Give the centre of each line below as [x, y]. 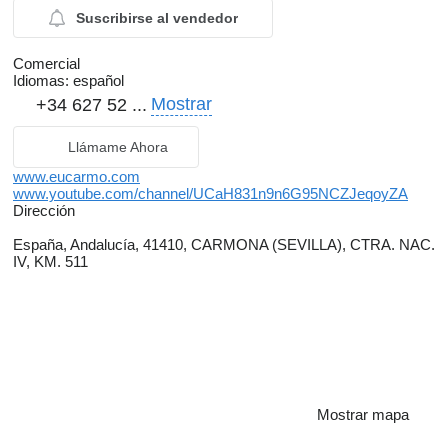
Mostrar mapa [363, 415]
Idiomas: [41, 81]
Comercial [46, 64]
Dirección [44, 211]
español [96, 81]
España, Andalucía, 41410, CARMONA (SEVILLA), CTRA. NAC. [224, 245]
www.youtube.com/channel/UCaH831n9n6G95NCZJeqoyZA [210, 194]
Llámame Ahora [118, 147]
